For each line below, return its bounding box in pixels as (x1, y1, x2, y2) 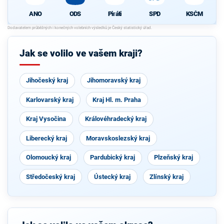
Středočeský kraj (26, 172, 75, 180)
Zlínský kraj (149, 172, 184, 180)
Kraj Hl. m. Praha (92, 95, 141, 103)
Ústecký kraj (94, 172, 131, 180)
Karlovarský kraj (26, 95, 74, 103)
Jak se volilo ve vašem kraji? (19, 48, 142, 59)
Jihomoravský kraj (87, 76, 141, 84)
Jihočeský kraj (26, 76, 68, 84)
